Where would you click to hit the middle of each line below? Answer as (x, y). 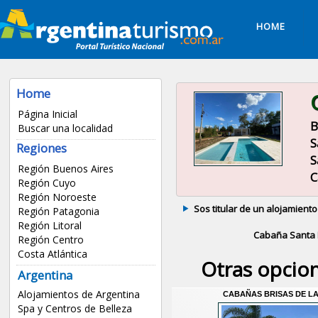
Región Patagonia (58, 211)
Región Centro (50, 239)
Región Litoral (49, 225)
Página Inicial (47, 114)
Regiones (42, 148)
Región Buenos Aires (65, 168)
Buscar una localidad (65, 128)
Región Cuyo (46, 182)
